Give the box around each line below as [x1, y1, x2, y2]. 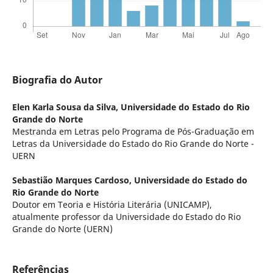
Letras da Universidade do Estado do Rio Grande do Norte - [12, 138, 254, 150]
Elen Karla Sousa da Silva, [12, 101, 121, 113]
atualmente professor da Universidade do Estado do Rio [12, 211, 241, 223]
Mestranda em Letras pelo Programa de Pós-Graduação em [12, 126, 254, 138]
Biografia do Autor [12, 73, 102, 87]
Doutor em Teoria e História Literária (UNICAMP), [12, 199, 212, 211]
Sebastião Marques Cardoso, [12, 174, 134, 186]
